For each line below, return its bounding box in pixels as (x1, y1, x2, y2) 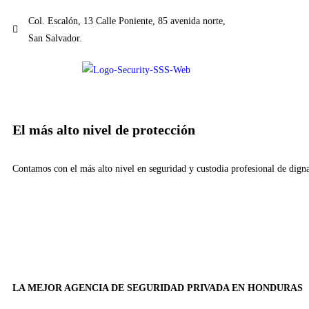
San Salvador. (28, 33, 82, 43)
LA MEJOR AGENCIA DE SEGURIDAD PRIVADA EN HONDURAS (12, 283, 303, 293)
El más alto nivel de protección (12, 122, 195, 137)
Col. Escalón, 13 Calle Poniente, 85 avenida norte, (28, 16, 226, 26)
